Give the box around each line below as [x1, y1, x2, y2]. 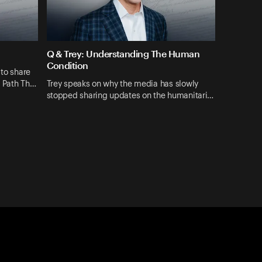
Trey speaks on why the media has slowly [46, 80, 198, 88]
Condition [46, 60, 88, 71]
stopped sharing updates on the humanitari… [46, 91, 214, 100]
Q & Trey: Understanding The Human [46, 48, 200, 60]
